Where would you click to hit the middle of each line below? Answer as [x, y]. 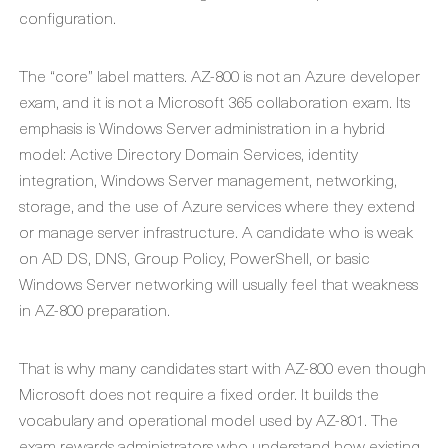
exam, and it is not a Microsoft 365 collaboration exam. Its [214, 101]
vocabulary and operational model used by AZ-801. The [208, 419]
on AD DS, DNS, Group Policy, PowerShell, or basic [194, 257]
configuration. [67, 17]
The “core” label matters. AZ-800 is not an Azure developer [219, 75]
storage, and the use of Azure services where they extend [217, 205]
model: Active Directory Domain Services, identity [188, 153]
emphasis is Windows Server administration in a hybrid [202, 127]
